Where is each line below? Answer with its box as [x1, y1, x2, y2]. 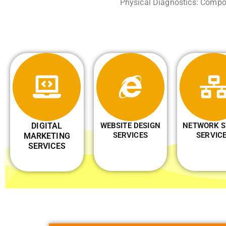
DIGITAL [31, 121, 63, 131]
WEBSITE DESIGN [100, 121, 160, 130]
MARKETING [23, 131, 70, 141]
